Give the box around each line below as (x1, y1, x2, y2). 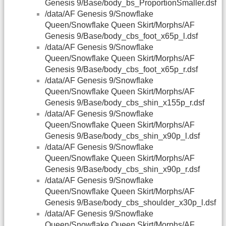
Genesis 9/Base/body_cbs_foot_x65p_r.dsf (45, 65, 198, 74)
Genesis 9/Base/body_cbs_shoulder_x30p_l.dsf (45, 198, 216, 207)
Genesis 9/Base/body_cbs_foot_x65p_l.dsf (45, 32, 198, 41)
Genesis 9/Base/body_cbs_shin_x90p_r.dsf (45, 165, 200, 174)
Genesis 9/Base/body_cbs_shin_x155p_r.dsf (45, 98, 204, 107)
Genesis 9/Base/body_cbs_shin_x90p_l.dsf (45, 132, 200, 141)
